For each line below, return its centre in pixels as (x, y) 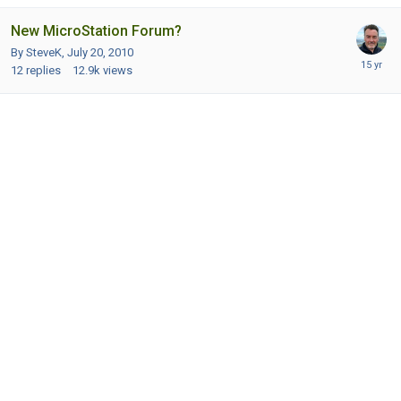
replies (43, 70)
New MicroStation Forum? (96, 30)
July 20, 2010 (100, 52)
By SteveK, (39, 52)
